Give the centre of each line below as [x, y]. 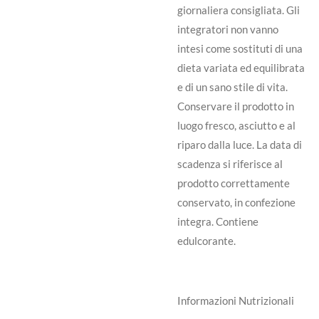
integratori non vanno [228, 29]
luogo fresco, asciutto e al [236, 125]
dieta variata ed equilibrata [241, 67]
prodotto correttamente [234, 183]
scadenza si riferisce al [230, 163]
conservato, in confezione [236, 202]
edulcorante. [206, 240]
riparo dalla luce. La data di [240, 144]
